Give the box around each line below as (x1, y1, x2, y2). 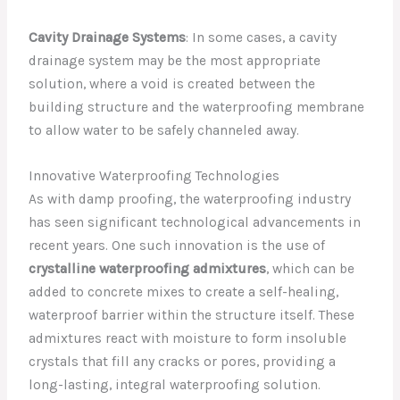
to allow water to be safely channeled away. (29, 121, 300, 138)
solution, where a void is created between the (29, 75, 316, 92)
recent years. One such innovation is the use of (29, 237, 326, 254)
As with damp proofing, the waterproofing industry (29, 190, 352, 207)
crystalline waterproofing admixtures (29, 260, 267, 277)
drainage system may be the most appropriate (29, 52, 321, 69)
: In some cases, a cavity (186, 29, 337, 46)
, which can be (266, 260, 355, 277)
